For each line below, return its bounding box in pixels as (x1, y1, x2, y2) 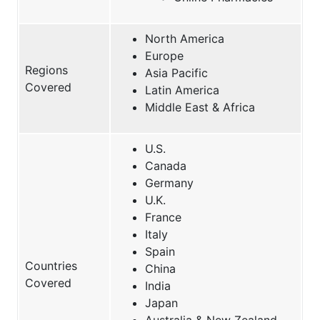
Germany (145, 175, 194, 190)
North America (145, 31, 224, 46)
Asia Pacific (145, 65, 208, 80)
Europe (145, 48, 184, 63)
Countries (25, 258, 77, 273)
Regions (25, 62, 68, 77)
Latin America (145, 82, 219, 97)
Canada (145, 158, 186, 173)
